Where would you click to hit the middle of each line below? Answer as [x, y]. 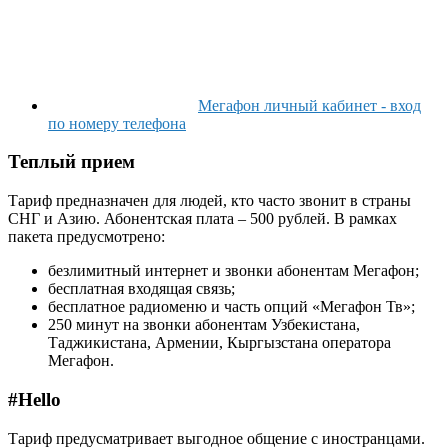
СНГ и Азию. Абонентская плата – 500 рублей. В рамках [202, 219]
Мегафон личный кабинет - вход [309, 105]
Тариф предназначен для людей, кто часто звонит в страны [209, 201]
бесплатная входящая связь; [141, 289]
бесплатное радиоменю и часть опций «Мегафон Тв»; [231, 307]
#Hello [34, 399]
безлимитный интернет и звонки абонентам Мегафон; [233, 271]
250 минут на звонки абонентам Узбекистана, [204, 325]
